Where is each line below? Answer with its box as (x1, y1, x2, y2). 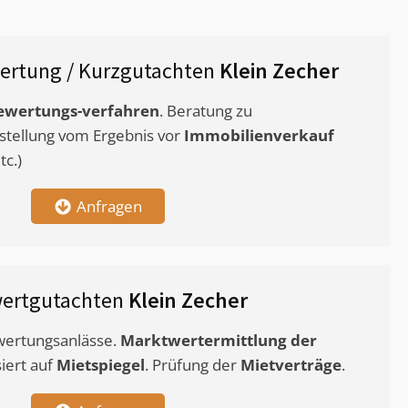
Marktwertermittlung (120, 330, 287, 352)
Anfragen (76, 196, 142, 218)
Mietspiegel (56, 354, 145, 376)
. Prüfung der (145, 354, 240, 376)
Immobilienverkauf (184, 125, 334, 147)
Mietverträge (240, 354, 342, 376)
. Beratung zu (159, 100, 252, 122)
